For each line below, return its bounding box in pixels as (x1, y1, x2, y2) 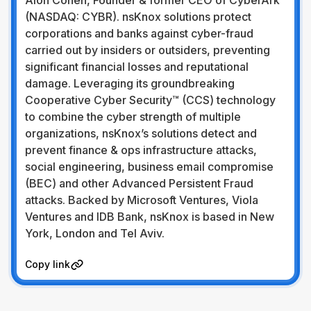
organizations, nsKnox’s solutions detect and (25, 126, 257, 140)
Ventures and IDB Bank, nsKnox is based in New (25, 210, 274, 224)
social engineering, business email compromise (25, 160, 274, 174)
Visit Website (25, 246, 89, 258)
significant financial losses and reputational (25, 60, 249, 74)
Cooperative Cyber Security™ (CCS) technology (25, 93, 276, 107)
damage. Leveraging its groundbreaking (25, 76, 235, 90)
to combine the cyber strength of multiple (25, 110, 241, 124)
